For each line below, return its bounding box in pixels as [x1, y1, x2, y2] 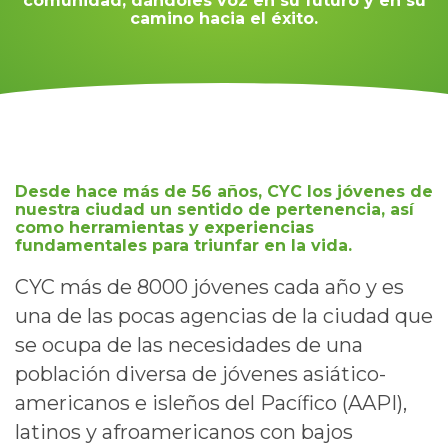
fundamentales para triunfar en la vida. [15, 235, 352, 255]
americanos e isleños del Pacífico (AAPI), [15, 390, 407, 415]
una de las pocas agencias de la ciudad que [15, 303, 433, 328]
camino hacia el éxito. [130, 8, 318, 28]
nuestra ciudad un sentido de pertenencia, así [15, 199, 414, 219]
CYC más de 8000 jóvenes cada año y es [15, 274, 404, 299]
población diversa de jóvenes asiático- [15, 361, 386, 386]
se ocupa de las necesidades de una [15, 332, 363, 357]
